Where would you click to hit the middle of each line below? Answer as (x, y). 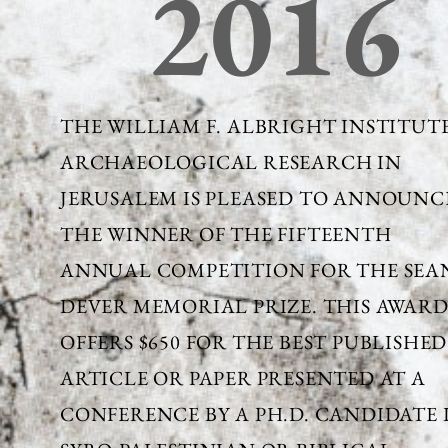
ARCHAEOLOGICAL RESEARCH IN (231, 162)
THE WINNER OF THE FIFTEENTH (226, 234)
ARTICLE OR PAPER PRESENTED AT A (243, 378)
